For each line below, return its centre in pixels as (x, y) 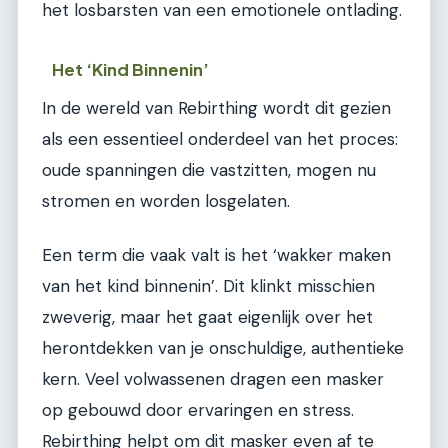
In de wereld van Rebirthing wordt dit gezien (216, 108)
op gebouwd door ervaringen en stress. (198, 409)
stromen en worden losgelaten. (166, 201)
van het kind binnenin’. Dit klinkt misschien (208, 285)
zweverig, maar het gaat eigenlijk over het (207, 316)
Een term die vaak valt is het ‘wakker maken (216, 254)
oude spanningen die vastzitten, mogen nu (209, 170)
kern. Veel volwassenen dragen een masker (213, 378)
